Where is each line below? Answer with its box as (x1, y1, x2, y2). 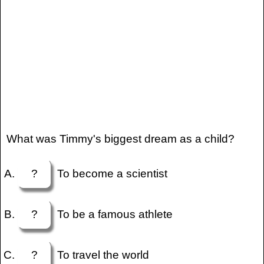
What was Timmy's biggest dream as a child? (6, 133, 235, 146)
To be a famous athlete (51, 207, 173, 220)
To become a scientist (51, 167, 168, 180)
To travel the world (51, 248, 150, 261)
